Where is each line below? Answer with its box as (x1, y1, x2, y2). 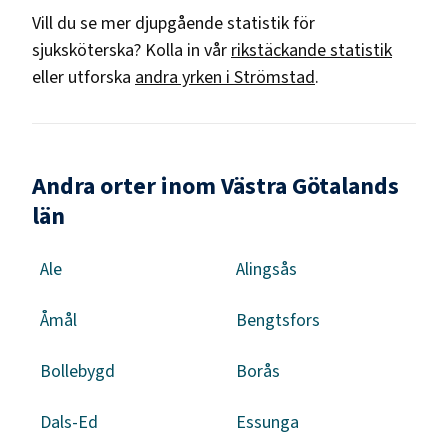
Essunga (236, 409, 299, 435)
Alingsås (236, 256, 297, 282)
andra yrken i (135, 64, 234, 90)
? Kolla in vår (134, 37, 227, 63)
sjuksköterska (32, 37, 134, 63)
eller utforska (32, 64, 131, 90)
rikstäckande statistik (231, 37, 392, 63)
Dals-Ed (40, 409, 98, 435)
